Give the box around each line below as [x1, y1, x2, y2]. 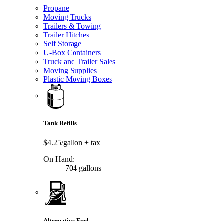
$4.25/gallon [43, 138, 84, 147]
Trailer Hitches [43, 31, 89, 39]
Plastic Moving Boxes [43, 75, 112, 84]
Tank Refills [43, 119, 77, 127]
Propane [43, 4, 69, 13]
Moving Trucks [43, 13, 91, 22]
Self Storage [43, 39, 81, 48]
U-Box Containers [43, 48, 101, 57]
